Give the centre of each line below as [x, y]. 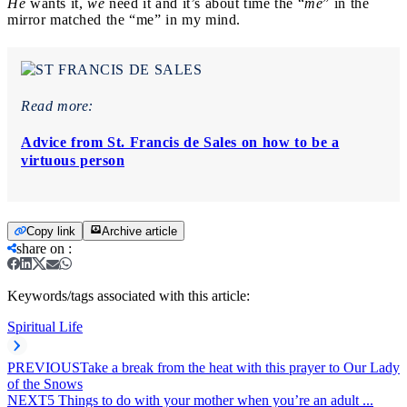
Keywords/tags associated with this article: [129, 295]
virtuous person [73, 160]
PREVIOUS [44, 367]
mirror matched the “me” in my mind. [124, 19]
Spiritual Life [45, 326]
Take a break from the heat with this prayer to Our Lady [240, 367]
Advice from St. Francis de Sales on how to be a [180, 142]
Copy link [51, 231]
